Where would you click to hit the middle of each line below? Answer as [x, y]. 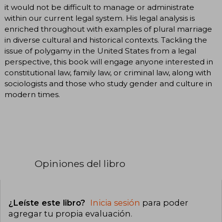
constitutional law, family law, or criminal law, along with [108, 72]
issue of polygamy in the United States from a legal [100, 51]
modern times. [32, 94]
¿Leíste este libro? [48, 203]
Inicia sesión [115, 203]
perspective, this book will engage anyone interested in [109, 61]
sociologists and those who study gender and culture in [108, 83]
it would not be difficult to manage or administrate [99, 7]
